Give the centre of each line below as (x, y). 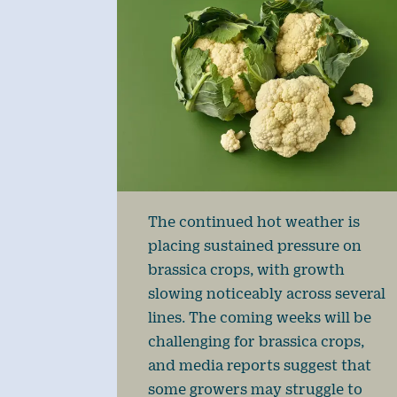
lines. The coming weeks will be (260, 317)
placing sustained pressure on (255, 245)
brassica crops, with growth (246, 269)
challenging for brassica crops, (256, 341)
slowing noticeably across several (267, 293)
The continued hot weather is (254, 222)
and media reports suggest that (260, 365)
